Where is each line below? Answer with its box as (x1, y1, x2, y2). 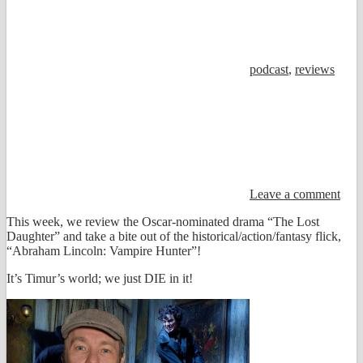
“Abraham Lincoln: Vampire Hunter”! (6, 244, 201, 258)
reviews (295, 62, 335, 77)
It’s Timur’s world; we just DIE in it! (6, 271, 193, 286)
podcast (250, 62, 288, 77)
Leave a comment (250, 187, 340, 202)
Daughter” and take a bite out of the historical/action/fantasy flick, (6, 229, 341, 244)
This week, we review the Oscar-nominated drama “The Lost (6, 215, 319, 229)
